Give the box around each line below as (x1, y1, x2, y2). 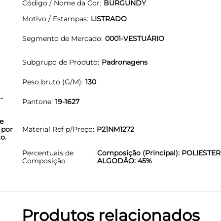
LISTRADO (91, 14, 127, 23)
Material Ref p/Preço (22, 124, 93, 134)
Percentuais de (22, 148, 74, 157)
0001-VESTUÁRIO (105, 34, 164, 43)
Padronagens (102, 57, 147, 67)
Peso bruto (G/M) (22, 77, 81, 86)
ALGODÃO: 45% (97, 156, 152, 165)
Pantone (22, 97, 51, 106)
